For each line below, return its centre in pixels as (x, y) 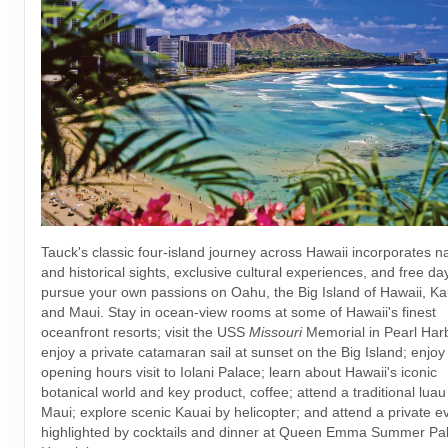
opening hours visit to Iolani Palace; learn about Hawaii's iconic (239, 372)
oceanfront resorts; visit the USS (145, 332)
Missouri (275, 332)
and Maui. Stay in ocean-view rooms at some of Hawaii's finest (238, 312)
